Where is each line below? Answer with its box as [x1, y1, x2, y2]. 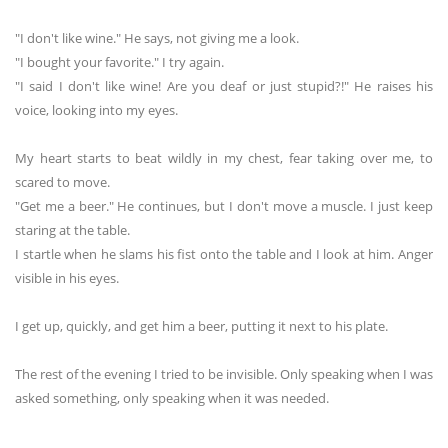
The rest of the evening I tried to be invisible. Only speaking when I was [15, 365, 433, 383]
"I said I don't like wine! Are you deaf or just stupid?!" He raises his [15, 77, 433, 95]
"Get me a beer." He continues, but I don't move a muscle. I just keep [15, 197, 433, 215]
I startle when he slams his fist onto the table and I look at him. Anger [15, 245, 433, 263]
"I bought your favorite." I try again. [15, 53, 224, 71]
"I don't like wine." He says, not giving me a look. [15, 29, 299, 47]
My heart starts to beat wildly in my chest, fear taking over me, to [15, 149, 433, 167]
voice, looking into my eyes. [15, 101, 178, 119]
